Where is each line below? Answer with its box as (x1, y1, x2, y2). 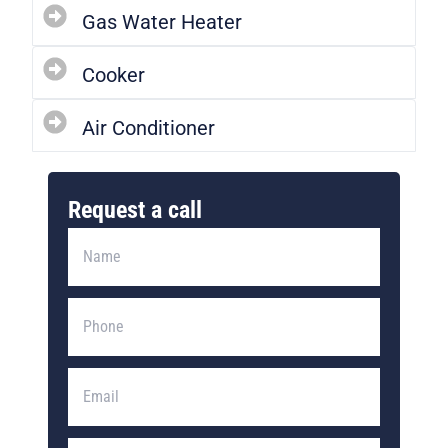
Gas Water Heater (82, 10, 242, 35)
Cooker (82, 63, 145, 88)
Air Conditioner (82, 116, 215, 141)
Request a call (68, 196, 202, 225)
